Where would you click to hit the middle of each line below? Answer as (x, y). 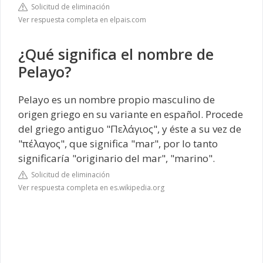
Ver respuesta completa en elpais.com (82, 19)
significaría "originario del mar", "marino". (117, 158)
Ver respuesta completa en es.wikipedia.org (91, 188)
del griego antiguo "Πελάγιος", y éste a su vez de (130, 129)
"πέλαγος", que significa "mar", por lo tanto (118, 143)
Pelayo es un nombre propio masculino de (117, 99)
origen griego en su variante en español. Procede (131, 114)
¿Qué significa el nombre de (116, 54)
